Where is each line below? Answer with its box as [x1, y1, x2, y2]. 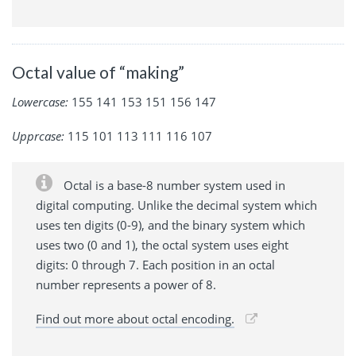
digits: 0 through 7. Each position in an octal [36, 257, 275, 273]
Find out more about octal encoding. [36, 311, 234, 327]
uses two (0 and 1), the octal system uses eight [36, 237, 288, 253]
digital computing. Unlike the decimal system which [36, 197, 317, 214]
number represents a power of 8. [36, 277, 216, 293]
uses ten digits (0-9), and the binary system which [36, 217, 305, 234]
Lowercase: [12, 94, 68, 110]
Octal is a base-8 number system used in [60, 177, 285, 194]
